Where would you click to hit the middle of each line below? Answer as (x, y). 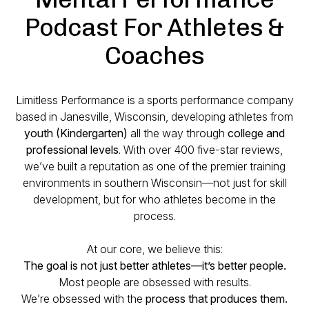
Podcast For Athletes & (154, 27)
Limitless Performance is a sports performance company (154, 100)
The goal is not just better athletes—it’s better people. (154, 266)
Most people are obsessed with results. (154, 282)
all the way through (178, 133)
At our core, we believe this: (154, 249)
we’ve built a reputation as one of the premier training (154, 166)
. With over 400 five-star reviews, (201, 150)
